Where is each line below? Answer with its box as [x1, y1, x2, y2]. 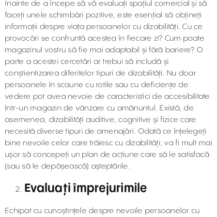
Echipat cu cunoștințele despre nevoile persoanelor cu [5, 207, 200, 215]
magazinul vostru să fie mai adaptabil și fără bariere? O [5, 46, 203, 54]
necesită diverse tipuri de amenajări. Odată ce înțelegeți [5, 127, 207, 136]
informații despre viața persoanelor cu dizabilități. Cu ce [5, 23, 203, 31]
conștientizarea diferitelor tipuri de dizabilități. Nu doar [5, 69, 196, 77]
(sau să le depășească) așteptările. [5, 162, 130, 170]
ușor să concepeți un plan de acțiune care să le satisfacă [5, 151, 210, 159]
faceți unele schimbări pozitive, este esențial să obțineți [5, 11, 202, 19]
